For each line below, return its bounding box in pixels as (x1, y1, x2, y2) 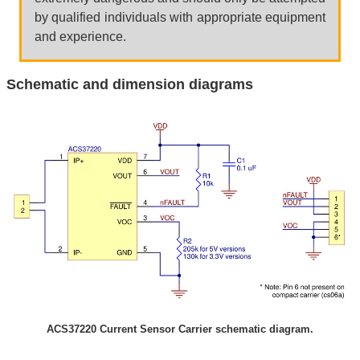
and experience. (35, 29, 126, 43)
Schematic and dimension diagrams (6, 76, 253, 92)
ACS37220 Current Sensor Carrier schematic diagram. (47, 323, 313, 336)
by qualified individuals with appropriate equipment (35, 10, 325, 24)
